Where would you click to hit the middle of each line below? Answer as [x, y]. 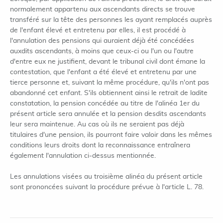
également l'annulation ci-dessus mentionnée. [83, 156]
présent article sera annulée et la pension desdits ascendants [108, 114]
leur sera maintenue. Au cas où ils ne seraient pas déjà [97, 124]
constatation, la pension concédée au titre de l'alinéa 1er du [105, 104]
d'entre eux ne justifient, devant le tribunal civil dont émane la [108, 62]
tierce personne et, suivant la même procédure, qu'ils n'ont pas [110, 83]
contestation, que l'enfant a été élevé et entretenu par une [103, 72]
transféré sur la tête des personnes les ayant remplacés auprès [111, 20]
